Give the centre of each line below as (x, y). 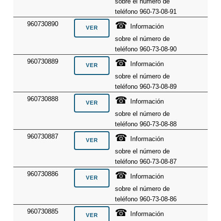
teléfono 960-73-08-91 (146, 11)
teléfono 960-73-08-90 (146, 49)
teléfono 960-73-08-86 (146, 199)
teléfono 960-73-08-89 (146, 86)
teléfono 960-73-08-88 (146, 124)
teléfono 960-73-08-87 (146, 161)
